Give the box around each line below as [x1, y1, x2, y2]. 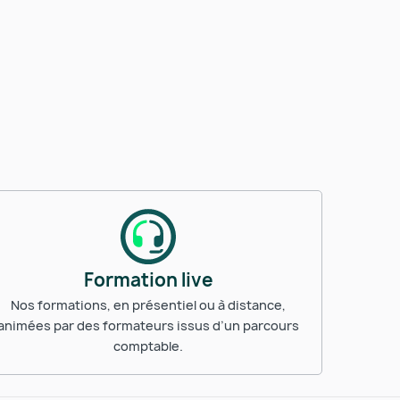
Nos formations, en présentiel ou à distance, [11, 296, 286, 313]
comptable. [113, 337, 183, 354]
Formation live [83, 268, 213, 292]
